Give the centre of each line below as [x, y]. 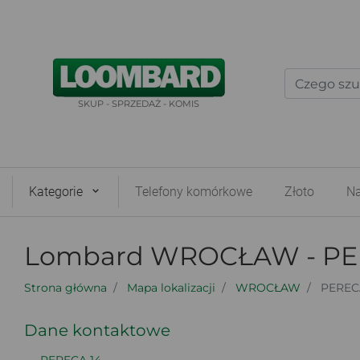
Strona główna [65, 288]
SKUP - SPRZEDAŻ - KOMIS [139, 103]
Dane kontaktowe [97, 330]
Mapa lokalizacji [171, 288]
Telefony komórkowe [194, 192]
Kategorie [56, 192]
